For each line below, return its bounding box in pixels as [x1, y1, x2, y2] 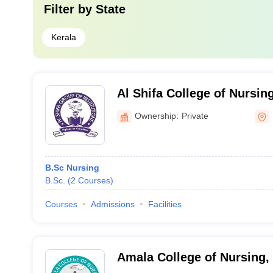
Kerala [51, 32, 76, 42]
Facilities [147, 199, 182, 209]
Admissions [90, 199, 135, 209]
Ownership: [134, 110, 179, 121]
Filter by [43, 2, 96, 16]
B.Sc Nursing [44, 163, 99, 172]
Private [181, 110, 208, 121]
